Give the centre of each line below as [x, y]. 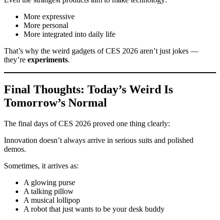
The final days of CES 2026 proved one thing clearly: [87, 124]
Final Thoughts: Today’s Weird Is [88, 90]
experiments [48, 60]
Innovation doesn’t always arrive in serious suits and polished [99, 140]
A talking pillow [49, 192]
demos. [15, 149]
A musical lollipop [52, 200]
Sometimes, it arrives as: [41, 166]
